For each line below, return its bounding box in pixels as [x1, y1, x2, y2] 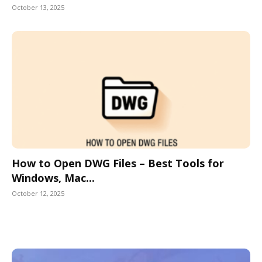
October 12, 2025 [12, 189, 64, 198]
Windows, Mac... [12, 171, 95, 185]
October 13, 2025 [12, 2, 64, 12]
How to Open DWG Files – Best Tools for [12, 156, 224, 171]
